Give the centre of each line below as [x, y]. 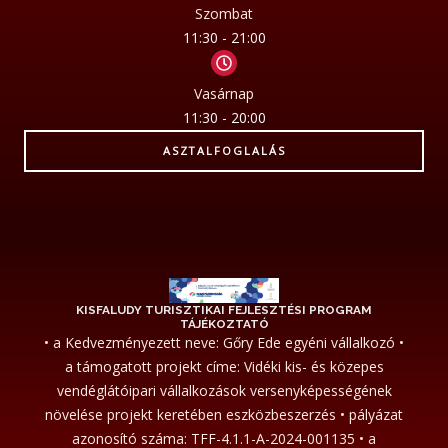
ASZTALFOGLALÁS [224, 151]
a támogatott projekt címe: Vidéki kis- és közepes [224, 366]
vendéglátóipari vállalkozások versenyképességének [224, 390]
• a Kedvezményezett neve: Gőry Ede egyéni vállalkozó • [224, 342]
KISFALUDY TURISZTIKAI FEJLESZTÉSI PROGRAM [224, 309]
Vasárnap [224, 94]
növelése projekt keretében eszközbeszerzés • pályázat [224, 414]
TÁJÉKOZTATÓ [224, 323]
